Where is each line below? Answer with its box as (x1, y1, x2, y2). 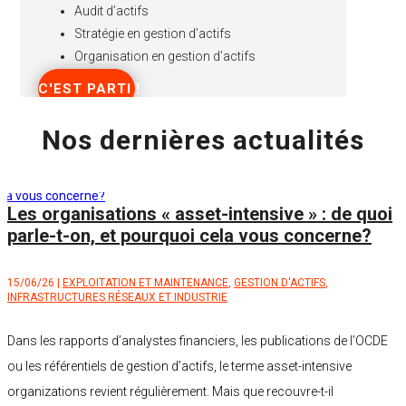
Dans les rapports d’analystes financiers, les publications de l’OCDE (7, 333, 388, 349)
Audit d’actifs (74, 4, 150, 19)
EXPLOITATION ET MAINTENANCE (63, 276, 228, 290)
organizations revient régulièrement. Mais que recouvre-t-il (7, 384, 333, 400)
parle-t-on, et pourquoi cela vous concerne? (7, 225, 372, 247)
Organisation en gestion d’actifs (74, 49, 256, 64)
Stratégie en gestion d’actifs (74, 26, 232, 42)
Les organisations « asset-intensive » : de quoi (7, 203, 392, 226)
